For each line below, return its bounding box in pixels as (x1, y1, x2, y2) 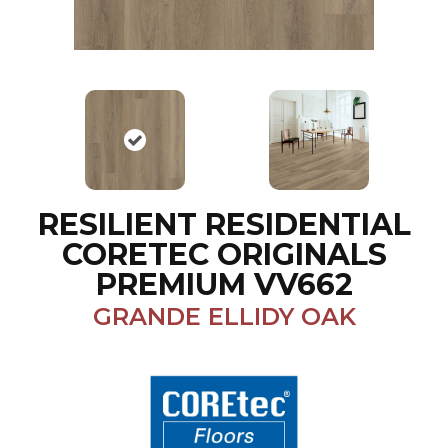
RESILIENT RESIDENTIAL (37, 206, 411, 244)
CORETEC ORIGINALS (61, 236, 387, 274)
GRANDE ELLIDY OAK (92, 302, 356, 332)
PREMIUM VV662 (95, 266, 353, 304)
